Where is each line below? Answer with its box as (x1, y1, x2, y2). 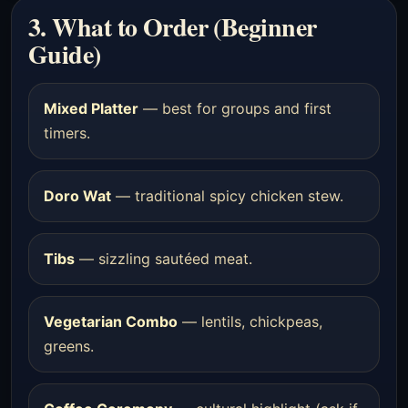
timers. (44, 124, 90, 142)
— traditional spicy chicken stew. (111, 187, 343, 205)
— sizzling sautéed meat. (75, 250, 252, 268)
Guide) (28, 36, 101, 73)
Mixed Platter (44, 99, 138, 117)
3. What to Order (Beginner (28, 8, 317, 46)
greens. (44, 337, 94, 355)
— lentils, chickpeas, (178, 312, 322, 331)
